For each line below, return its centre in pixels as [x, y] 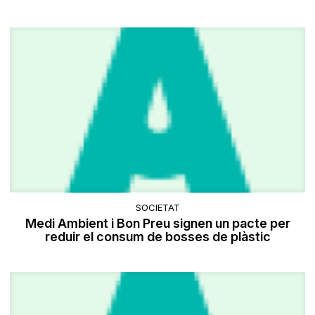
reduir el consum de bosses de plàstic [157, 236]
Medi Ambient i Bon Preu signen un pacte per [157, 223]
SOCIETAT [157, 207]
